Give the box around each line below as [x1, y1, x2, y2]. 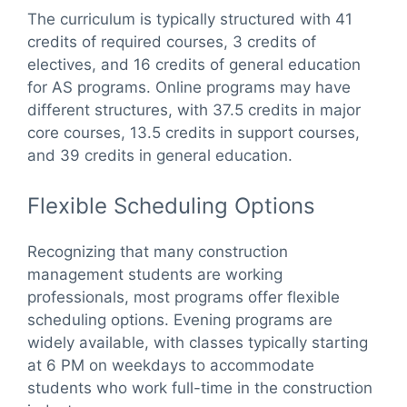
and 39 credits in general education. [27, 145, 293, 164]
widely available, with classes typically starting [27, 333, 368, 352]
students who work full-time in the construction [27, 379, 372, 398]
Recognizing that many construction [27, 243, 288, 262]
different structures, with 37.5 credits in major [27, 100, 361, 119]
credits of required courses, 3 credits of [27, 32, 316, 51]
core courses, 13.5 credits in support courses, [27, 123, 360, 142]
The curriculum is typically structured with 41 [27, 9, 352, 28]
